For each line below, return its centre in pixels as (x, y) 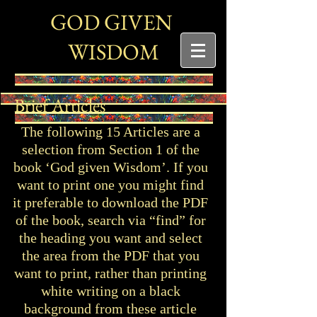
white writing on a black (110, 291)
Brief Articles (60, 105)
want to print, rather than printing (110, 273)
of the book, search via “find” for (110, 220)
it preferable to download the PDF (110, 202)
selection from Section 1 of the (110, 149)
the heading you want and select (110, 238)
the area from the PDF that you (110, 255)
